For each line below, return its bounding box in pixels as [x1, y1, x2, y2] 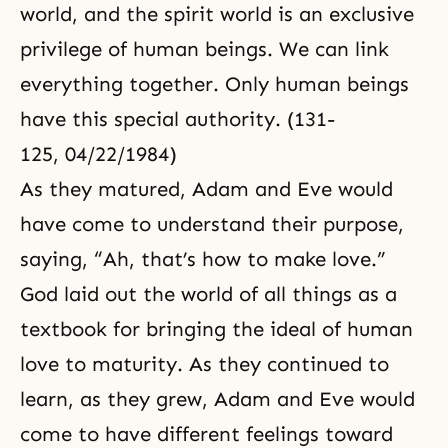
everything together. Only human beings [20, 72, 409, 96]
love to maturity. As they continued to [20, 352, 389, 376]
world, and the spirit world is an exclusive [20, 2, 414, 26]
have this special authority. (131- [20, 107, 335, 131]
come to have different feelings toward [20, 422, 393, 446]
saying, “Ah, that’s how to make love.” [20, 247, 386, 271]
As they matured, [20, 177, 192, 201]
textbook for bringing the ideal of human [20, 317, 413, 341]
